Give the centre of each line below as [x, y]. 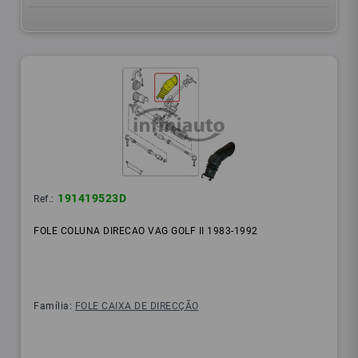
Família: [54, 306]
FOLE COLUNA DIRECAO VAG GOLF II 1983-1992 [146, 231]
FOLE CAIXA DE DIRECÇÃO [137, 306]
